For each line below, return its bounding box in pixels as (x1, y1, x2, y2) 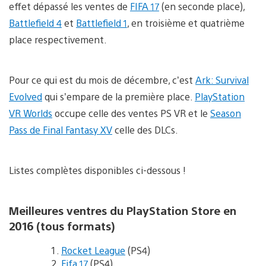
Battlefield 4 (9, 16, 62, 29)
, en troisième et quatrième (127, 16, 245, 29)
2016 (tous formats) (9, 218, 115, 233)
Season (210, 106, 241, 119)
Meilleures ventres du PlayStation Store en (9, 202, 236, 217)
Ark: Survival (195, 73, 249, 86)
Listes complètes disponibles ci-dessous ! (9, 163, 186, 176)
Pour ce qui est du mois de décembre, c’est (9, 73, 195, 86)
